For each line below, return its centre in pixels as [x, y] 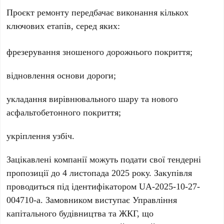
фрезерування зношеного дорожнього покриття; [100, 52]
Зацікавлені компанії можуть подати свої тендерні [104, 159]
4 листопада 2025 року [106, 173]
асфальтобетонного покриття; [64, 112]
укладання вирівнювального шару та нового [92, 99]
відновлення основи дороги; [61, 75]
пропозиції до [35, 173]
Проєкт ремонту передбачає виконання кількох [98, 12]
